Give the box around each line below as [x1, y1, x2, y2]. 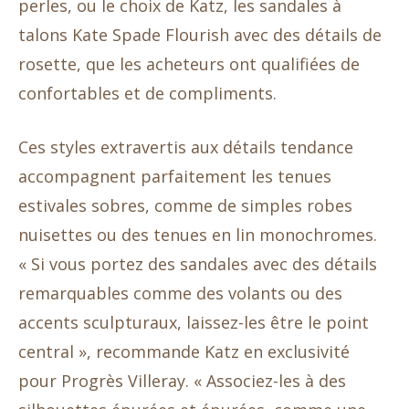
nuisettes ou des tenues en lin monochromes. [18, 224, 377, 246]
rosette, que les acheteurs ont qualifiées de [18, 53, 360, 76]
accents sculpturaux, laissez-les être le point [18, 311, 369, 334]
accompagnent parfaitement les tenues [18, 165, 331, 188]
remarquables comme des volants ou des [18, 282, 342, 305]
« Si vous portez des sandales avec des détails [18, 253, 377, 276]
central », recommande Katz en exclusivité [18, 341, 350, 363]
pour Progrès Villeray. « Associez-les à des [18, 370, 346, 393]
